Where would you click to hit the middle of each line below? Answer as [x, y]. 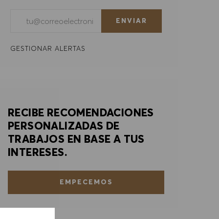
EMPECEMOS [86, 182]
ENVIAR [131, 21]
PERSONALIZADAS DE [64, 125]
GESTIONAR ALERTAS [48, 48]
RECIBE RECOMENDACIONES [81, 112]
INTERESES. [38, 152]
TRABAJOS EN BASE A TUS [76, 139]
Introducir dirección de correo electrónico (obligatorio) [107, 14]
